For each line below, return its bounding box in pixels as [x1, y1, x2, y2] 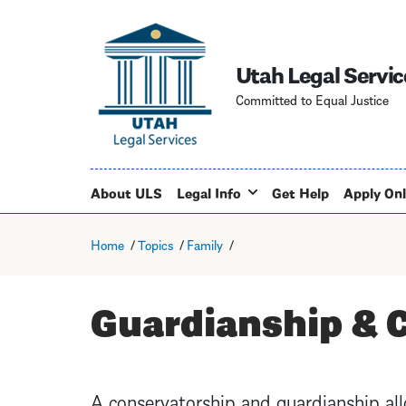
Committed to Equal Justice [235, 87, 389, 110]
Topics [137, 232, 173, 255]
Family [187, 232, 224, 255]
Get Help [271, 181, 329, 203]
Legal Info [176, 181, 241, 203]
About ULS [90, 181, 162, 203]
